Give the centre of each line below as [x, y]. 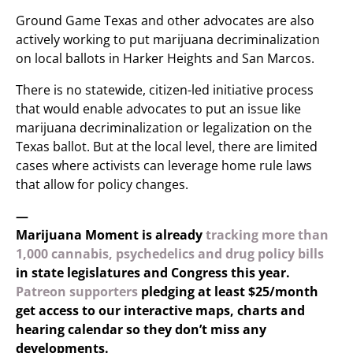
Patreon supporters [77, 292]
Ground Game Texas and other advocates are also [165, 20]
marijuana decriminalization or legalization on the [164, 128]
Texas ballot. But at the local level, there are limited [167, 147]
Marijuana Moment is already [111, 235]
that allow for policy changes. [102, 184]
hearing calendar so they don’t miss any [141, 329]
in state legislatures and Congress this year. [153, 273]
